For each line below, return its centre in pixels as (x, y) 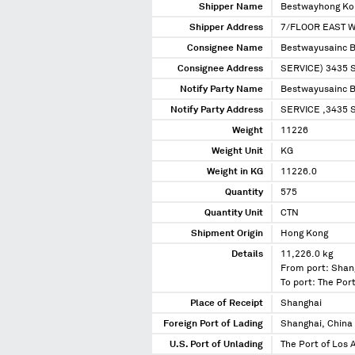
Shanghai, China (317, 324)
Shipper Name (231, 8)
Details (247, 255)
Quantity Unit (234, 214)
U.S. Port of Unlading (216, 345)
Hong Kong (304, 234)
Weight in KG (235, 172)
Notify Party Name (221, 90)
